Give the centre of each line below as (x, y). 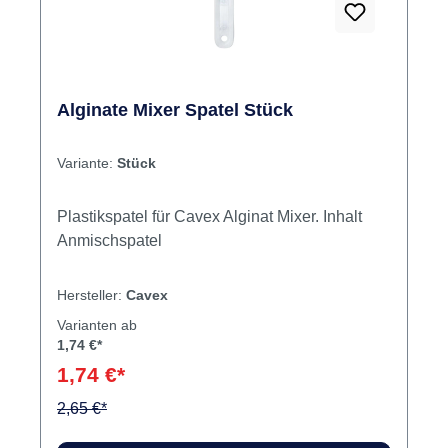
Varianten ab (97, 325)
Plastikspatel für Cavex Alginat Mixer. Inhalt (190, 217)
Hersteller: (91, 295)
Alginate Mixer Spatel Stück (175, 110)
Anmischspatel (109, 241)
